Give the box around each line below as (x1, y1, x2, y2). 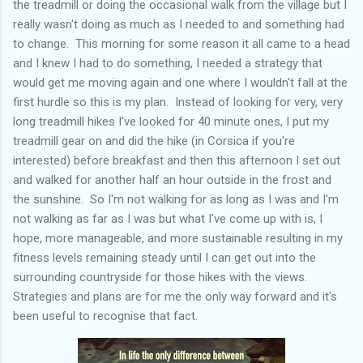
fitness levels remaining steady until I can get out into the (13, 250, 316, 265)
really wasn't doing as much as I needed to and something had (13, 16, 344, 32)
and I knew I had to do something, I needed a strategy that (13, 55, 322, 70)
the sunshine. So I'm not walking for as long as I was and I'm (13, 191, 339, 207)
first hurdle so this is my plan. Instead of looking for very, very (13, 94, 343, 109)
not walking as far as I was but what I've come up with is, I (13, 211, 322, 226)
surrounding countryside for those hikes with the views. (13, 269, 310, 284)
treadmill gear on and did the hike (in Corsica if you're (13, 133, 295, 148)
